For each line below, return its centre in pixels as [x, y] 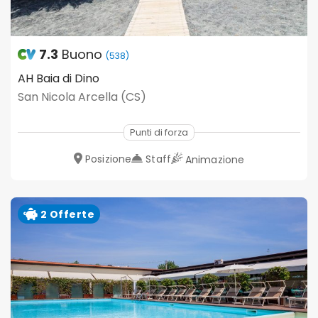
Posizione [109, 159]
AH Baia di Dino [59, 79]
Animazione [215, 160]
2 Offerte [66, 214]
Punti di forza [159, 133]
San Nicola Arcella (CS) [82, 97]
